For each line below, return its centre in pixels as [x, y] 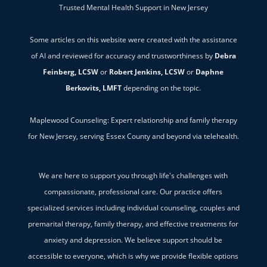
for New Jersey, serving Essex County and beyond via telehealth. [133, 136]
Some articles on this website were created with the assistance [133, 40]
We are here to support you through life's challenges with [133, 176]
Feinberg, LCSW [71, 72]
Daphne [210, 72]
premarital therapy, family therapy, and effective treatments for [133, 224]
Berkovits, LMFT [94, 88]
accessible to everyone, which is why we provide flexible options [133, 256]
